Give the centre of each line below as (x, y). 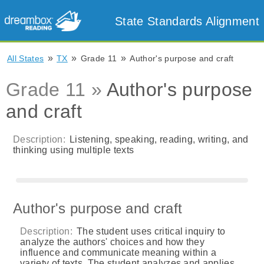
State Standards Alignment (187, 21)
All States (26, 58)
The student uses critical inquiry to (150, 231)
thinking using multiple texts (74, 150)
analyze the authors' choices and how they (113, 242)
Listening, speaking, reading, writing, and (158, 139)
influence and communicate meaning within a (118, 253)
